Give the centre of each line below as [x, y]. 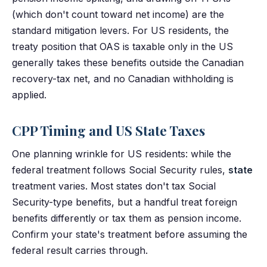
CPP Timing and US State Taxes [108, 131]
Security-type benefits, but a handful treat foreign [125, 202]
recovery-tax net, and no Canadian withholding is [123, 79]
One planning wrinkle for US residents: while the [122, 154]
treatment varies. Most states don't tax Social [114, 186]
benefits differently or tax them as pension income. [127, 218]
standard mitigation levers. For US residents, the [120, 31]
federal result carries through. [80, 251]
